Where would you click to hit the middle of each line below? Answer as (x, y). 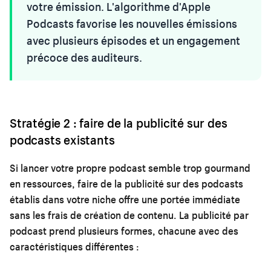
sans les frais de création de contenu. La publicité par (129, 215)
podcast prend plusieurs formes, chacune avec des (124, 230)
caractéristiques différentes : (74, 246)
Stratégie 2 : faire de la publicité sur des (119, 122)
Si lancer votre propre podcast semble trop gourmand (130, 168)
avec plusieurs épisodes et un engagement (133, 40)
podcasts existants (62, 139)
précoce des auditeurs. (84, 57)
